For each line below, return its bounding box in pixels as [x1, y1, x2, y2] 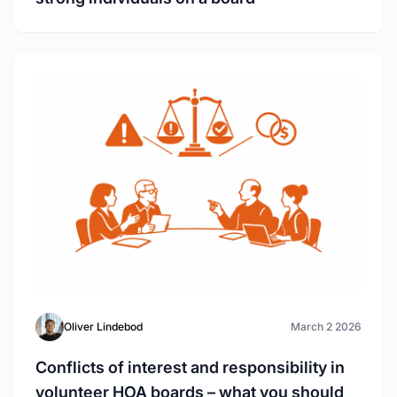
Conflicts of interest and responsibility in [35, 358, 345, 378]
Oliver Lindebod [64, 320, 143, 334]
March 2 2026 [291, 320, 362, 334]
